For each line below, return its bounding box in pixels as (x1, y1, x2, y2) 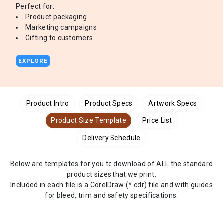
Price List (142, 116, 172, 125)
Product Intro (26, 99, 69, 108)
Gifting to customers (25, 34, 93, 42)
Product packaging (25, 13, 87, 21)
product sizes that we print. (67, 170, 156, 179)
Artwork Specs (148, 99, 197, 108)
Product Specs (85, 99, 133, 108)
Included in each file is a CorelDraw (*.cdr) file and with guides (10, 181, 213, 189)
